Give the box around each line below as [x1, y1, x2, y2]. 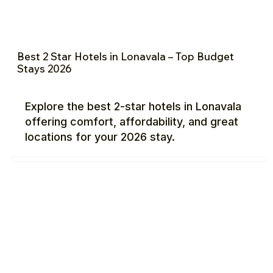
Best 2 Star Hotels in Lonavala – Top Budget [16, 50, 234, 63]
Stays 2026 [16, 62, 72, 76]
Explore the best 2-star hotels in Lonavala [25, 99, 242, 113]
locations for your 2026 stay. [25, 130, 175, 143]
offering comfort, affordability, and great [25, 115, 239, 128]
